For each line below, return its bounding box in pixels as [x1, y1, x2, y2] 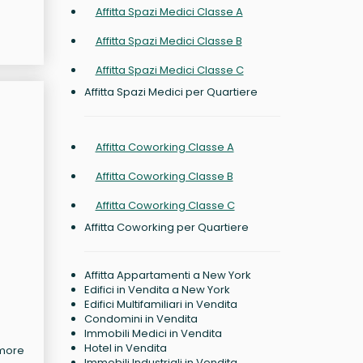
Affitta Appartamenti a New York [83, 267, 251, 283]
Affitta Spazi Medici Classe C [95, 62, 244, 78]
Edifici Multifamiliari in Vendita [83, 297, 237, 312]
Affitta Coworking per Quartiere [83, 220, 249, 235]
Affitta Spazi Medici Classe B [95, 33, 242, 49]
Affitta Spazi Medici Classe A [95, 4, 243, 19]
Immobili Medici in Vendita [83, 326, 222, 341]
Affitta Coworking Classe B [95, 169, 233, 184]
